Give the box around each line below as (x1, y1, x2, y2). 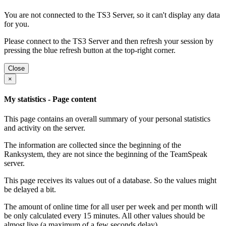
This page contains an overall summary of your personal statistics (4, 115, 210, 124)
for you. (4, 19, 29, 28)
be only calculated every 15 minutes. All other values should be (4, 211, 205, 220)
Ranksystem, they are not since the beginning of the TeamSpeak (4, 150, 207, 159)
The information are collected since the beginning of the (4, 141, 181, 150)
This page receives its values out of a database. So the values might (4, 176, 216, 185)
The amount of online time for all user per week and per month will (4, 202, 217, 211)
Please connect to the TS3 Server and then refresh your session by (4, 36, 213, 45)
